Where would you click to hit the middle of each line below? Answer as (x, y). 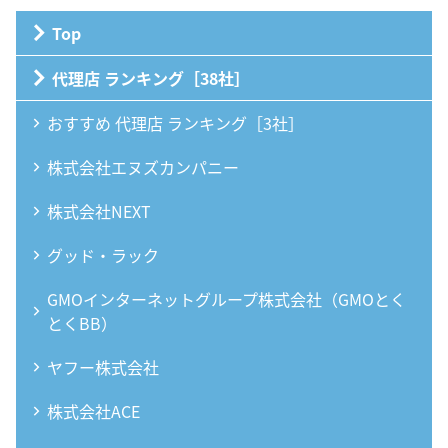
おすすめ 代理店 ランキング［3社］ (175, 122)
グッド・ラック (103, 254)
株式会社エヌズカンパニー (143, 166)
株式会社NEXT (99, 210)
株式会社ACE (93, 410)
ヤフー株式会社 (103, 366)
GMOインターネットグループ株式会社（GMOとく (226, 298)
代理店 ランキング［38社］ (151, 77)
